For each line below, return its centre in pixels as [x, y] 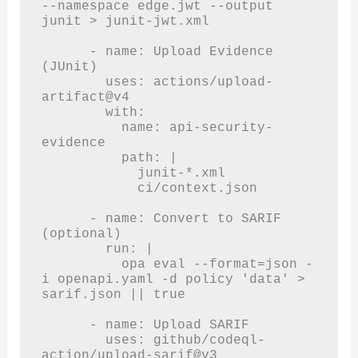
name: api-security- [81, 127]
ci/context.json [89, 188]
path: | [81, 157]
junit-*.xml [89, 173]
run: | [73, 249]
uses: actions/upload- [73, 82]
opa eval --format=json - [81, 264]
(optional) [81, 233]
